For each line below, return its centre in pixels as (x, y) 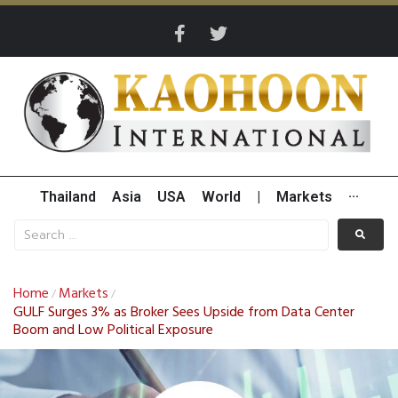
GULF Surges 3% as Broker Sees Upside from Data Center (184, 313)
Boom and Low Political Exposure (113, 331)
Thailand (68, 197)
